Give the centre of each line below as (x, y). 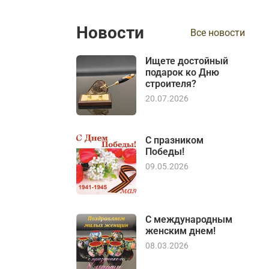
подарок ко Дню (183, 73)
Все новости (218, 33)
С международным (189, 220)
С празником (175, 141)
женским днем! (181, 231)
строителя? (171, 84)
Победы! (165, 152)
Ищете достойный (187, 61)
